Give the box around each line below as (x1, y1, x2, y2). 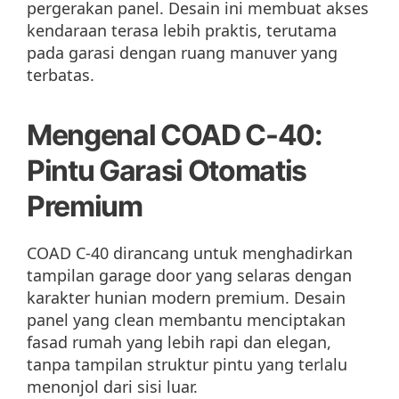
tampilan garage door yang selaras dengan (27, 265, 352, 287)
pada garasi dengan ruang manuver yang (27, 42, 338, 64)
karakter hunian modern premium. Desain (27, 287, 346, 309)
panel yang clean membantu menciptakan (27, 309, 346, 331)
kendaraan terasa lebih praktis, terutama (27, 20, 337, 42)
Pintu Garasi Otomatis (27, 153, 307, 189)
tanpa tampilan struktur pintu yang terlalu (27, 354, 347, 376)
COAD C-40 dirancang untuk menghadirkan (27, 242, 353, 265)
